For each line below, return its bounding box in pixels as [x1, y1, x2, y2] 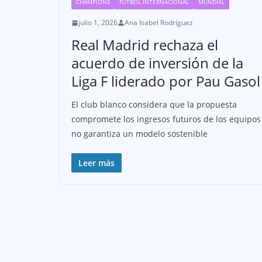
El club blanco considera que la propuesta [71, 99, 237, 111]
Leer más [78, 157, 115, 169]
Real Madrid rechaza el [71, 35, 218, 55]
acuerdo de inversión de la [71, 53, 243, 73]
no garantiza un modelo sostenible [71, 128, 208, 140]
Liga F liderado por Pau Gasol [71, 71, 260, 91]
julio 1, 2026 [78, 18, 118, 28]
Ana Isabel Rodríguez [125, 18, 193, 28]
